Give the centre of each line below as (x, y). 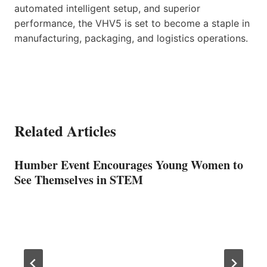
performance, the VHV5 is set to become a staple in (132, 23)
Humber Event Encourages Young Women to (129, 164)
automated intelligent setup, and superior (107, 8)
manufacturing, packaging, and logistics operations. (131, 38)
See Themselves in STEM (79, 179)
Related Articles (65, 131)
